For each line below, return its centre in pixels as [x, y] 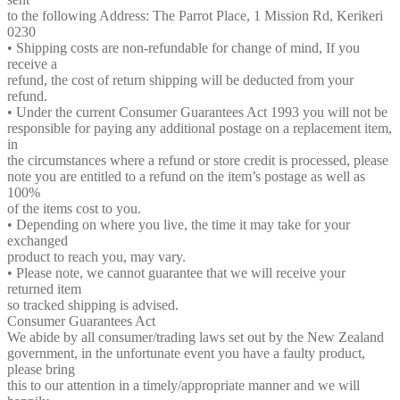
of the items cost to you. [74, 209]
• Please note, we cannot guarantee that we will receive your [176, 273]
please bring [41, 370]
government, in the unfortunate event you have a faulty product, [186, 354]
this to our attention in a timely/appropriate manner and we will [183, 386]
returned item [44, 289]
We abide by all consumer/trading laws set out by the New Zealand [196, 337]
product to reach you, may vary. [96, 257]
